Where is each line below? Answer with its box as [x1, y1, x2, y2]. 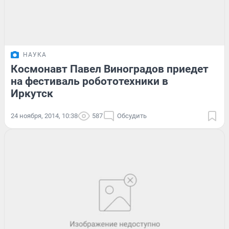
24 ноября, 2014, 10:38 [11, 112, 78, 120]
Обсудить [117, 112, 147, 120]
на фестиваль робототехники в [11, 75, 168, 88]
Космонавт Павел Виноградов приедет [11, 63, 209, 76]
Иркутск [11, 87, 53, 100]
